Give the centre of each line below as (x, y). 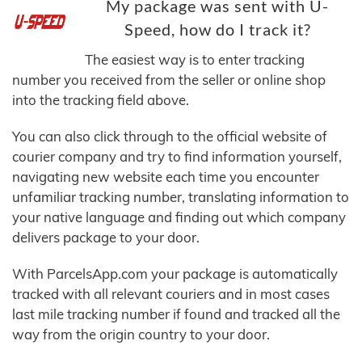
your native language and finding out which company (179, 217)
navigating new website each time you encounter (166, 177)
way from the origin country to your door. (141, 335)
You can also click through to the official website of (170, 137)
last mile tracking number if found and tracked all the (176, 314)
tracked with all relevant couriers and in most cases (171, 294)
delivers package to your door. (106, 238)
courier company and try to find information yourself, (177, 157)
